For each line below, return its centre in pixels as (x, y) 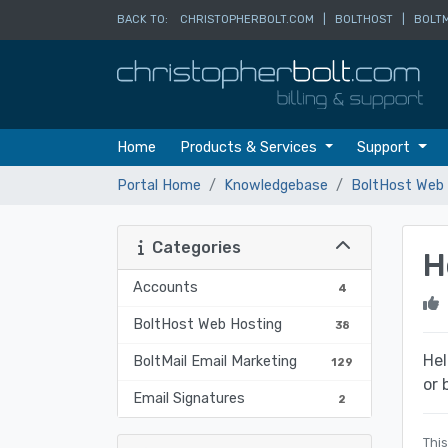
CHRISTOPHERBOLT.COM (247, 19)
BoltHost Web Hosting (207, 324)
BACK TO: (148, 19)
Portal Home (159, 185)
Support (386, 147)
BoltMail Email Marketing (215, 361)
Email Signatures (189, 398)
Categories (192, 247)
